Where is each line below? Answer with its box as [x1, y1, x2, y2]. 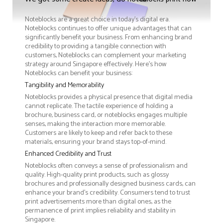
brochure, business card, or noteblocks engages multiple [25, 110, 187, 121]
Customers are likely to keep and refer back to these [25, 127, 172, 139]
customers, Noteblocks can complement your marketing [25, 50, 186, 62]
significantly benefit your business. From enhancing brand [25, 32, 192, 44]
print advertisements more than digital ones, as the [25, 196, 171, 208]
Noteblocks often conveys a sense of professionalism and [25, 160, 188, 172]
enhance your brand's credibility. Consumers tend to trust [25, 187, 190, 199]
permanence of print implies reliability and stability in [25, 205, 176, 217]
